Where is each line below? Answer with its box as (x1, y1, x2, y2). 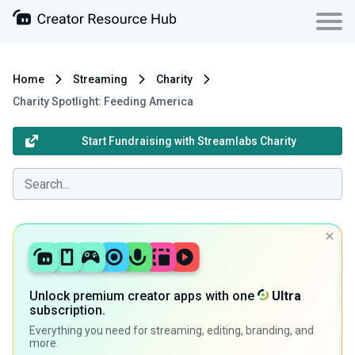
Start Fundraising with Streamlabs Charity (81, 135, 296, 147)
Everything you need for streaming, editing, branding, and (29, 324, 314, 337)
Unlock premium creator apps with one (29, 288, 258, 303)
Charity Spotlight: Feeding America (13, 95, 193, 108)
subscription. (29, 303, 105, 318)
